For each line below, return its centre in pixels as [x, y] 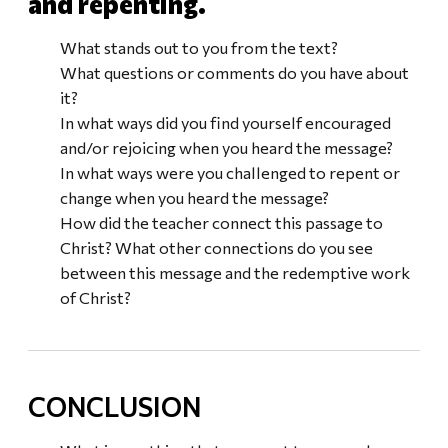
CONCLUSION [114, 406]
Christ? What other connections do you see [216, 247]
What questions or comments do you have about [234, 72]
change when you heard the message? [194, 197]
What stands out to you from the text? [199, 47]
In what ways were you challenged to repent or [230, 172]
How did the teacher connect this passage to [221, 222]
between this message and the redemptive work [235, 272]
